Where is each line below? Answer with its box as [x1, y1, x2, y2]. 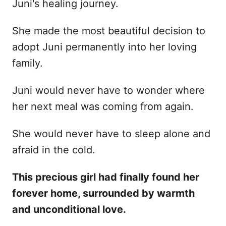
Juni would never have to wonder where [12, 84, 205, 96]
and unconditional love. [12, 203, 126, 215]
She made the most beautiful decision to [12, 24, 205, 37]
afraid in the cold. [12, 143, 95, 156]
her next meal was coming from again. [12, 100, 194, 112]
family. [12, 56, 43, 69]
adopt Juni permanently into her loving [12, 40, 197, 53]
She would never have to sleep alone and [12, 127, 210, 140]
